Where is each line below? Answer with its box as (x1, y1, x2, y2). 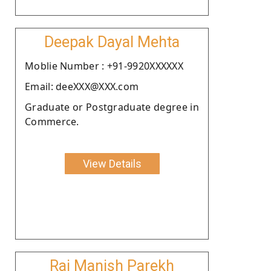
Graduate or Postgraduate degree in (25, 100, 199, 114)
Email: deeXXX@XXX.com (25, 79, 139, 93)
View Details (82, 157, 142, 170)
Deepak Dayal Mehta (44, 33, 180, 51)
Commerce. (25, 114, 79, 128)
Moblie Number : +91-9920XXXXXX (25, 59, 183, 73)
